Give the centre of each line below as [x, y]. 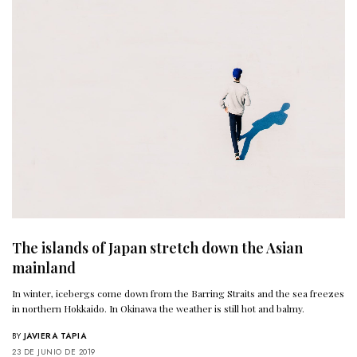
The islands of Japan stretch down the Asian [157, 247]
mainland [44, 267]
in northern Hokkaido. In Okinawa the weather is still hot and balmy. [159, 308]
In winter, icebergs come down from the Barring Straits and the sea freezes [178, 293]
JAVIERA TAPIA [55, 335]
